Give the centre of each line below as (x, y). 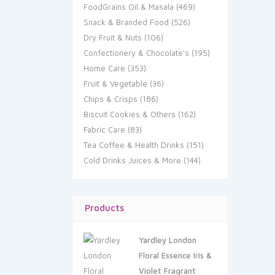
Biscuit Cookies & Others (130, 114)
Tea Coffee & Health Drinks (134, 145)
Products (104, 208)
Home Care (104, 68)
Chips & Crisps (110, 99)
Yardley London (168, 240)
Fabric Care (104, 130)
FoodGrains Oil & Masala (129, 7)
